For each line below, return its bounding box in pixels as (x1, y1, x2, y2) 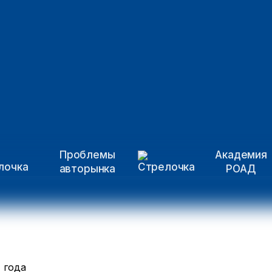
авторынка (59, 163, 116, 175)
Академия (215, 149, 267, 161)
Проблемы (59, 149, 115, 161)
